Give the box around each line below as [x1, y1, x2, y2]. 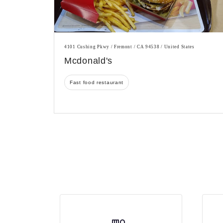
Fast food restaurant [70, 80, 123, 86]
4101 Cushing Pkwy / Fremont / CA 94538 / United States [64, 44, 195, 50]
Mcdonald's [64, 56, 112, 66]
